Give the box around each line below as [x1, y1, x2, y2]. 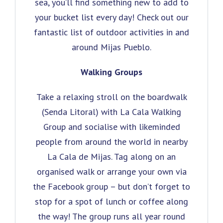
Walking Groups [81, 66, 142, 78]
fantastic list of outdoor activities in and [34, 26, 189, 38]
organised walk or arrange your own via [36, 165, 187, 177]
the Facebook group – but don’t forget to [33, 180, 190, 192]
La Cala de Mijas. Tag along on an [47, 150, 176, 162]
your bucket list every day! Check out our [34, 11, 189, 23]
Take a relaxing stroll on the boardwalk [36, 91, 187, 103]
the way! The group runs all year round [38, 210, 185, 222]
